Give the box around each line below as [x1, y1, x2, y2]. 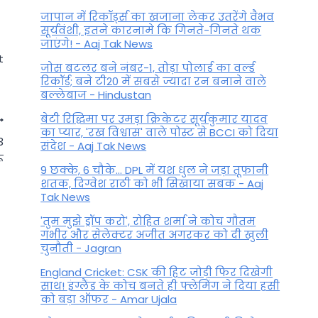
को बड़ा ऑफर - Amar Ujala [40, 291, 177, 307]
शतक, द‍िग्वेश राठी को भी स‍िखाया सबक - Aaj [40, 175, 264, 191]
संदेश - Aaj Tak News [40, 138, 147, 153]
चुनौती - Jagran [40, 240, 122, 256]
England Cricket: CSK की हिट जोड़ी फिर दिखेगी [40, 264, 273, 280]
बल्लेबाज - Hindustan [40, 87, 152, 102]
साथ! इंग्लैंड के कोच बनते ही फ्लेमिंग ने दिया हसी [40, 278, 280, 293]
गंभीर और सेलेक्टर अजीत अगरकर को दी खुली [40, 226, 269, 242]
